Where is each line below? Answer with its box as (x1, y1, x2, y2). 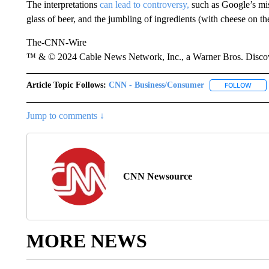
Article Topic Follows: (26, 80, 106, 89)
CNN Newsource (122, 171, 192, 182)
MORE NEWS (26, 230, 147, 252)
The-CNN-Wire (26, 37, 86, 47)
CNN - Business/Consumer (108, 80, 204, 89)
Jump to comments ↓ (26, 110, 104, 121)
